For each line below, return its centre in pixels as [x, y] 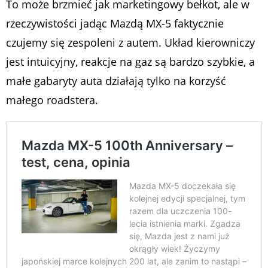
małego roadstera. [52, 100]
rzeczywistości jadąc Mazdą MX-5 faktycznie [115, 24]
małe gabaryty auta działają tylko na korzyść [116, 81]
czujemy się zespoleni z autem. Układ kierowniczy [130, 43]
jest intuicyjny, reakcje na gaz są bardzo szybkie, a [130, 62]
